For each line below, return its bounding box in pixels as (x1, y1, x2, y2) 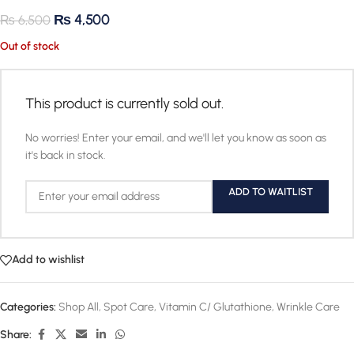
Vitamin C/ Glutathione (159, 299, 272, 314)
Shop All (58, 299, 99, 314)
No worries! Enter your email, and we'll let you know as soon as (25, 130, 326, 145)
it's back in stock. (25, 148, 106, 162)
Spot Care (104, 299, 154, 314)
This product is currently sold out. (25, 94, 224, 112)
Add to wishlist (12, 253, 85, 267)
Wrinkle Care (277, 299, 340, 314)
